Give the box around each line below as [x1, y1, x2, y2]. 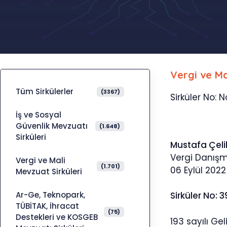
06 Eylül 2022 [170, 164, 226, 176]
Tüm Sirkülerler [16, 86, 73, 97]
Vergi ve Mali [16, 155, 65, 166]
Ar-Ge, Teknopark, [16, 190, 85, 200]
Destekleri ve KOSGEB [16, 212, 98, 222]
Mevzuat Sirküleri [16, 166, 82, 177]
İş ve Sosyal [16, 109, 61, 120]
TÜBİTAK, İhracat [16, 201, 79, 211]
